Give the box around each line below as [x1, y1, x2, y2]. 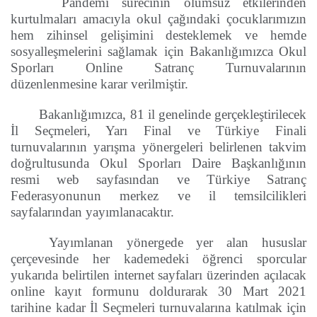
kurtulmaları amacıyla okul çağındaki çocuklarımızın [11, 11, 306, 26]
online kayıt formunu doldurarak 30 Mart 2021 [11, 283, 306, 299]
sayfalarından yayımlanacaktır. [11, 204, 174, 219]
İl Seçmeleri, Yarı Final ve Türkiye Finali [11, 122, 306, 138]
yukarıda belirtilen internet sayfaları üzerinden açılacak [11, 267, 306, 282]
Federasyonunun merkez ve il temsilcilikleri [11, 188, 306, 203]
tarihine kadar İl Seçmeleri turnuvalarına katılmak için [11, 299, 306, 315]
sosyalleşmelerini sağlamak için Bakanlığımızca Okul [11, 43, 306, 59]
